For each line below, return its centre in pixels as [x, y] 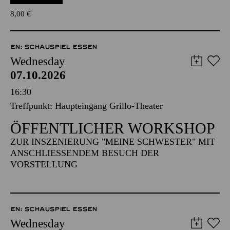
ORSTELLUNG [41, 164]
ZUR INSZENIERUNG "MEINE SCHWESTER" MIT [113, 142]
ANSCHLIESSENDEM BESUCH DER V [85, 153]
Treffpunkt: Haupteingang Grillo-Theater [87, 106]
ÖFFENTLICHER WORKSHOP [113, 128]
